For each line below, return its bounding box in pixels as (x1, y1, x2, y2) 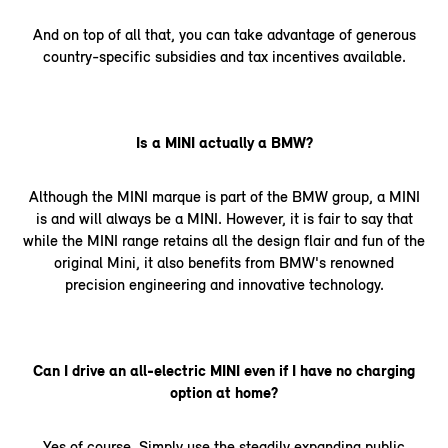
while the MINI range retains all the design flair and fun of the (23, 230, 425, 250)
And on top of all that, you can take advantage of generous (32, 24, 416, 44)
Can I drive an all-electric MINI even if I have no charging (33, 360, 415, 380)
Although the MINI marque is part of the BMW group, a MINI (28, 186, 420, 206)
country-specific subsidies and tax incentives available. (42, 46, 406, 66)
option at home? (170, 382, 278, 402)
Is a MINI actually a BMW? (135, 132, 313, 152)
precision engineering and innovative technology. (64, 274, 384, 294)
